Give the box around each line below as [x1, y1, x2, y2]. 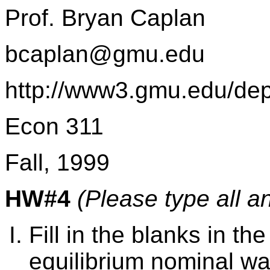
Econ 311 [5, 113, 104, 139]
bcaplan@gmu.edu [5, 41, 205, 67]
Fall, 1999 [5, 149, 110, 175]
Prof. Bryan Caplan [5, 5, 206, 31]
